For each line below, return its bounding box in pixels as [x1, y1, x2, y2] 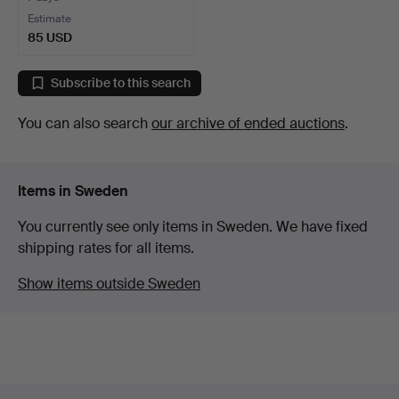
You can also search [18, 113, 151, 133]
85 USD [28, 28, 72, 45]
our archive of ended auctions [151, 113, 345, 133]
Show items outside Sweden [18, 273, 200, 293]
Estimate [28, 11, 71, 26]
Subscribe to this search [51, 75, 191, 92]
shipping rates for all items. [18, 238, 194, 257]
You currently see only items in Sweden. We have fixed [18, 216, 368, 236]
